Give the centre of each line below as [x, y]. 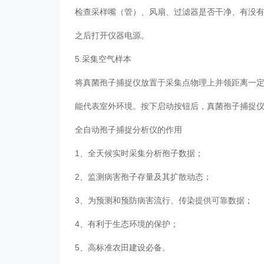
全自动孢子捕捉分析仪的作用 [131, 130]
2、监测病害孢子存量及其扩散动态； [146, 177]
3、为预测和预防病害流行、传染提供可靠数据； [166, 201]
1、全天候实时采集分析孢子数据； [142, 154]
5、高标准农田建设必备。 [125, 248]
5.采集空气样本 [106, 59]
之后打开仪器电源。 [115, 36]
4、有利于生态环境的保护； [129, 224]
